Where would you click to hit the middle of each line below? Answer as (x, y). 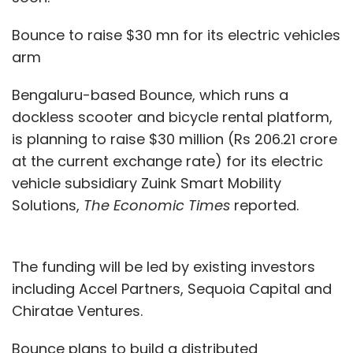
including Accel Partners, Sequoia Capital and (172, 288)
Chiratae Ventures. (77, 310)
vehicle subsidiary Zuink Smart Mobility (147, 183)
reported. (266, 205)
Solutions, (48, 205)
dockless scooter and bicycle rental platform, (172, 117)
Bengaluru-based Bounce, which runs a (150, 95)
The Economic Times (159, 205)
